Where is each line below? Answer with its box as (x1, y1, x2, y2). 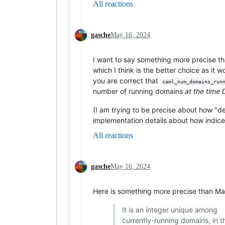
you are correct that (93, 76, 160, 85)
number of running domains (93, 86, 185, 95)
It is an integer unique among (122, 205, 217, 214)
